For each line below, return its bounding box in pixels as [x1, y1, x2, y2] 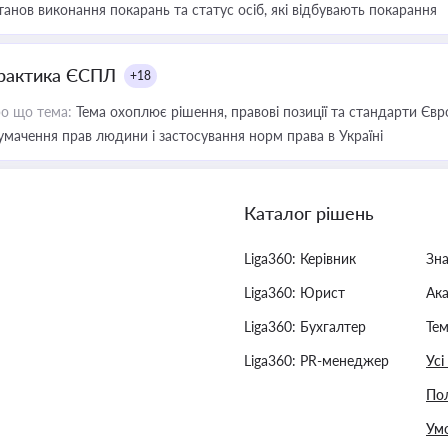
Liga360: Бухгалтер [244, 318, 366, 335]
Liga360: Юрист [244, 284, 345, 301]
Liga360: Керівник [244, 250, 356, 267]
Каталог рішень [244, 202, 374, 224]
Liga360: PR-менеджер [244, 352, 389, 369]
